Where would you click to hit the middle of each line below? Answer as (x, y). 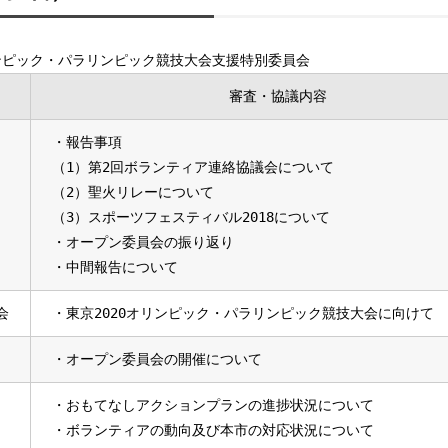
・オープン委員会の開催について (157, 359)
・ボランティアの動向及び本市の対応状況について (213, 430)
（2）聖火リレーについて (133, 192)
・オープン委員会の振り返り (143, 242)
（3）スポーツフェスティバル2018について (191, 217)
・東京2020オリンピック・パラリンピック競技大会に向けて (243, 313)
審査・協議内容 (278, 96)
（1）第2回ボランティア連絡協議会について (193, 167)
